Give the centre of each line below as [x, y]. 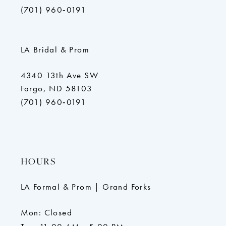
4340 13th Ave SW [59, 75]
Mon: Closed [46, 213]
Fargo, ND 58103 [56, 88]
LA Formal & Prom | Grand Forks [86, 187]
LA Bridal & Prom [55, 49]
